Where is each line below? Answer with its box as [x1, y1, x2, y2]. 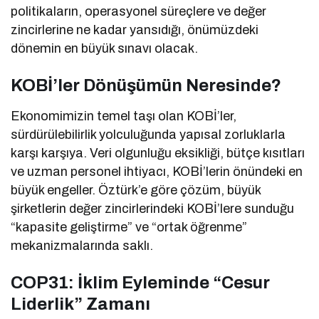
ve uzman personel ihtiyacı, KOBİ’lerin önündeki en [11, 164, 303, 179]
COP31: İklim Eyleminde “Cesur [11, 273, 270, 293]
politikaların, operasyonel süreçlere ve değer [11, 4, 267, 19]
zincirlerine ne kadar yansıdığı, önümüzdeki [11, 23, 259, 38]
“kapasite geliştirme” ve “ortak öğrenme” [11, 220, 248, 235]
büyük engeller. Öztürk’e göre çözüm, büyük [11, 183, 261, 198]
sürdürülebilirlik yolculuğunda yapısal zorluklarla [11, 127, 286, 142]
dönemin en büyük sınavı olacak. [11, 41, 199, 56]
